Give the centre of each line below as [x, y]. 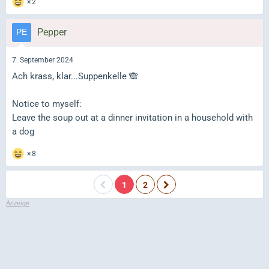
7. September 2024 [43, 60]
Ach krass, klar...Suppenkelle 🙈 [75, 76]
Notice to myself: [47, 104]
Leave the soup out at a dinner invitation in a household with [132, 117]
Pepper [52, 32]
